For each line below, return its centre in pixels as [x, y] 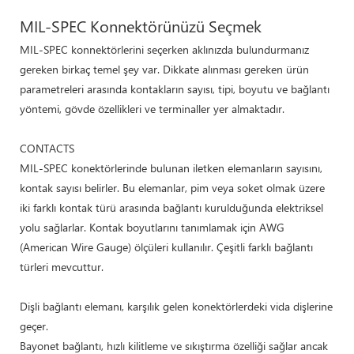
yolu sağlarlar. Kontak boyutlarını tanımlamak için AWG [152, 227]
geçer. [34, 326]
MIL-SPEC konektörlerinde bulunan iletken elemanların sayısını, [171, 168]
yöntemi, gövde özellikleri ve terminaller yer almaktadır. [152, 108]
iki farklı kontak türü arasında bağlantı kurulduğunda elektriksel [171, 207]
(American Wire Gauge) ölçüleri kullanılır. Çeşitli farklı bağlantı [166, 247]
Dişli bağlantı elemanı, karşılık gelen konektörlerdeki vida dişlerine [176, 306]
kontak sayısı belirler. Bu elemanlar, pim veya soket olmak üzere [172, 187]
